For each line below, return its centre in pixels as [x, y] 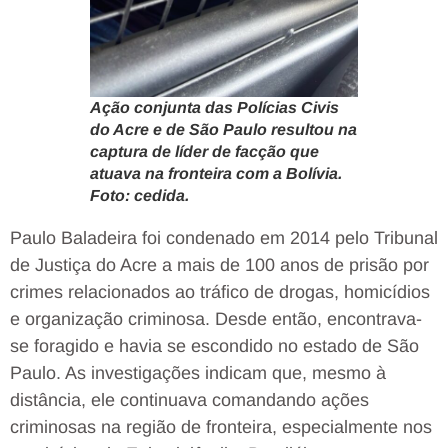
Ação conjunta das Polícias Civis [214, 107]
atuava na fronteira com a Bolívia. [216, 173]
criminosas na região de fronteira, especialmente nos [221, 426]
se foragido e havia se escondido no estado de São [214, 345]
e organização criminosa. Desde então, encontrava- [216, 318]
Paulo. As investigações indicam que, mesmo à [198, 372]
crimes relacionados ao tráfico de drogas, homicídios [220, 291]
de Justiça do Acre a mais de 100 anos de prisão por [219, 264]
